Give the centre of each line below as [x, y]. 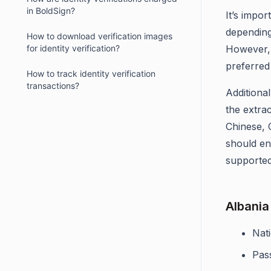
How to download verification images [100, 36]
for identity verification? [73, 48]
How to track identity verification [91, 73]
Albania [247, 206]
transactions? [53, 86]
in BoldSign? [51, 11]
